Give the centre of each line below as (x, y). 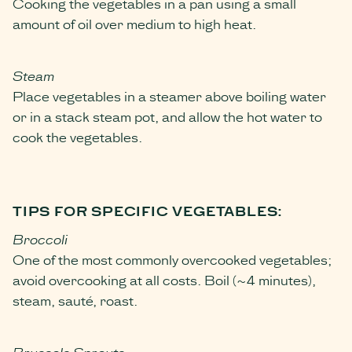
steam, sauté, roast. (75, 299)
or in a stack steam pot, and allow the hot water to (167, 115)
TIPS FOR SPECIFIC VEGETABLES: (148, 210)
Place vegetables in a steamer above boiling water (169, 95)
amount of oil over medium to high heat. (134, 23)
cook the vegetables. (77, 136)
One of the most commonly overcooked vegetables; (172, 258)
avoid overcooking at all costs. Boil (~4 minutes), (164, 279)
